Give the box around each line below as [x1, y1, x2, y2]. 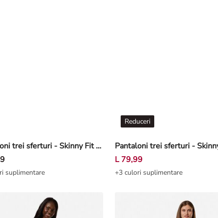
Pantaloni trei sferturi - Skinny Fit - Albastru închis [95, 141, 101, 152]
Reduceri [125, 117, 150, 127]
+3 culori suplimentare [115, 168, 182, 178]
